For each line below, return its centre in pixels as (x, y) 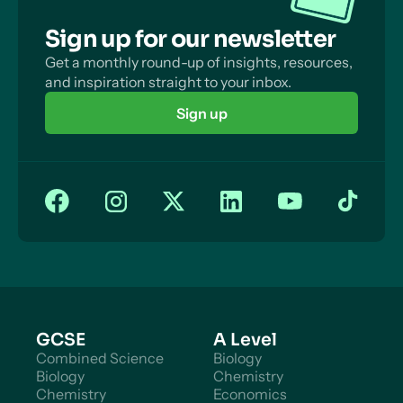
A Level (245, 340)
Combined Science (100, 358)
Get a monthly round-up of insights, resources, (199, 62)
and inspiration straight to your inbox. (168, 82)
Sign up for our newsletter (191, 39)
